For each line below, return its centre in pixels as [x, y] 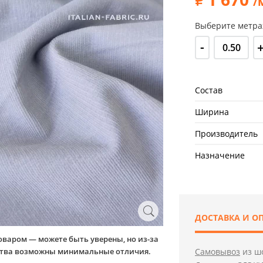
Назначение [220, 155]
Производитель [226, 134]
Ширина [212, 112]
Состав [209, 90]
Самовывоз [218, 252]
